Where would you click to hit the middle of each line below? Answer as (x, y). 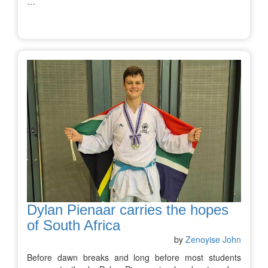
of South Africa (74, 225)
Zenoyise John (213, 239)
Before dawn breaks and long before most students (134, 257)
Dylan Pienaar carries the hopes (128, 209)
